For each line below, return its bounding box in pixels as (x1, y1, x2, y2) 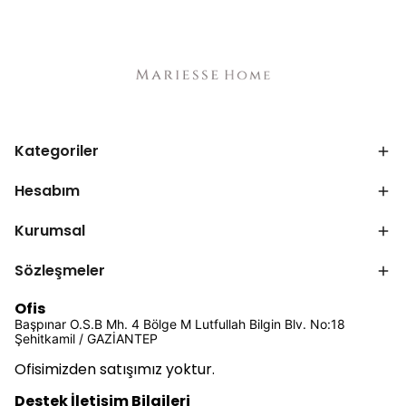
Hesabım (14, 180, 80, 201)
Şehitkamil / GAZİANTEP (14, 331, 158, 346)
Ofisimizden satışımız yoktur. (14, 359, 215, 380)
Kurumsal (14, 220, 85, 241)
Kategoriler (14, 140, 99, 161)
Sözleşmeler (14, 260, 105, 281)
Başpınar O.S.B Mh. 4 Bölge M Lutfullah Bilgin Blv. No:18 (14, 316, 345, 332)
